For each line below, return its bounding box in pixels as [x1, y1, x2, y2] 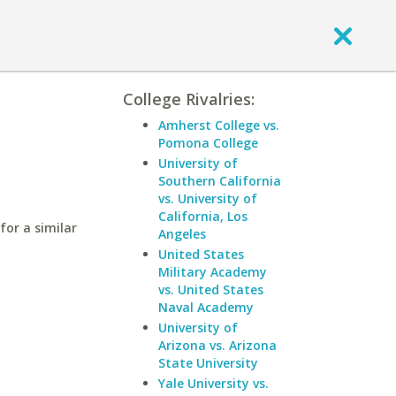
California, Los [158, 208, 247, 225]
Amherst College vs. [158, 117, 279, 133]
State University [158, 354, 258, 371]
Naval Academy [158, 299, 254, 316]
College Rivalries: [123, 88, 255, 110]
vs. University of [158, 190, 257, 207]
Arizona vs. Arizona [158, 337, 277, 354]
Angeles [158, 225, 206, 242]
